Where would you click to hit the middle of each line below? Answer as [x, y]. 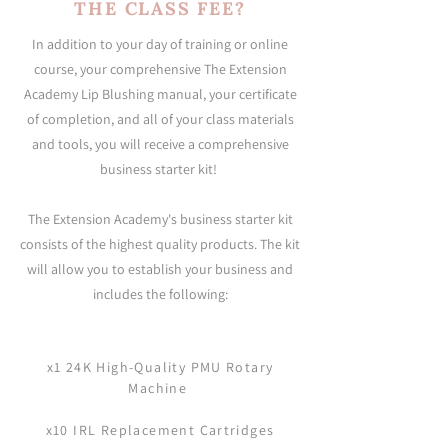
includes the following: [160, 294]
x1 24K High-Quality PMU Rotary [160, 367]
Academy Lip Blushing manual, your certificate [160, 94]
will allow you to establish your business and [160, 269]
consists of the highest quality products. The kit [160, 244]
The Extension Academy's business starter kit [160, 219]
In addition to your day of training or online [160, 44]
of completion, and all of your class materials [160, 119]
